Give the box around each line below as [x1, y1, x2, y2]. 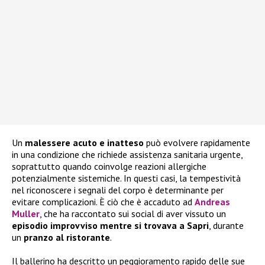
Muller [12, 207, 40, 219]
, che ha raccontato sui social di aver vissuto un [40, 207, 226, 219]
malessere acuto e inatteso [25, 136, 144, 148]
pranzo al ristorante [24, 231, 110, 243]
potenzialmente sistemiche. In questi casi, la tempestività [12, 172, 241, 184]
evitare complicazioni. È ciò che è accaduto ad [12, 195, 195, 208]
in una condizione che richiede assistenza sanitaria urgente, [12, 148, 243, 160]
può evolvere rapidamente [144, 136, 250, 148]
